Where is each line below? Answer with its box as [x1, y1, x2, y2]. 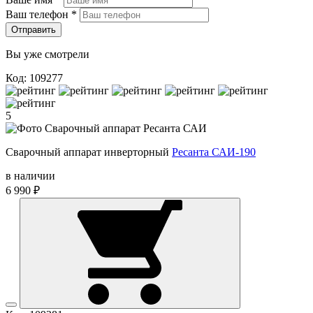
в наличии [6, 169, 55, 182]
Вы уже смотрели [6, 48, 89, 60]
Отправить [11, 24, 56, 35]
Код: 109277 [6, 71, 63, 84]
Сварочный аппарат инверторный [6, 145, 169, 158]
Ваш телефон [6, 8, 71, 20]
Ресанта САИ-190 [172, 145, 256, 158]
